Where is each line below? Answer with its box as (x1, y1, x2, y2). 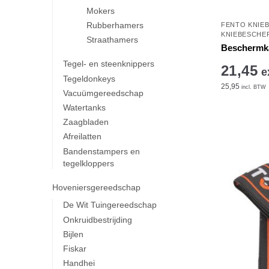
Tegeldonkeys (62, 73, 115, 83)
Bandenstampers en (62, 146, 140, 156)
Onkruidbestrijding (62, 214, 132, 225)
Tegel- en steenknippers (62, 59, 154, 69)
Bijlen (62, 229, 83, 239)
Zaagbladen (62, 117, 109, 127)
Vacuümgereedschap (62, 88, 144, 98)
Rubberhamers (86, 20, 144, 31)
